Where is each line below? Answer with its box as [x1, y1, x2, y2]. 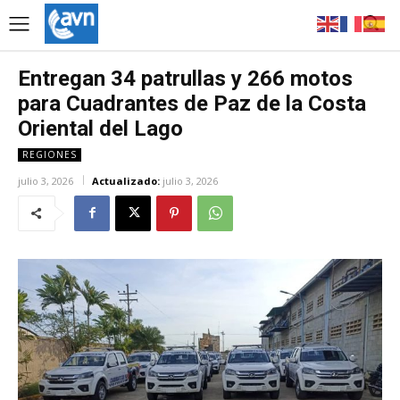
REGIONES [22, 147, 77, 161]
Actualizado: [92, 173, 160, 187]
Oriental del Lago [18, 115, 183, 141]
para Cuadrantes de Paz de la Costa [18, 90, 366, 116]
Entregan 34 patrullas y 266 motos [18, 65, 353, 91]
